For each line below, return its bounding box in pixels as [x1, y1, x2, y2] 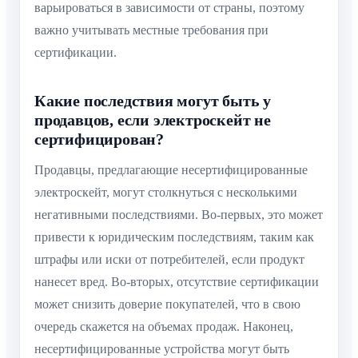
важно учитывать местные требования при [34, 23, 268, 38]
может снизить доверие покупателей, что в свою [34, 297, 300, 312]
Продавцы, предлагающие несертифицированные [34, 163, 308, 177]
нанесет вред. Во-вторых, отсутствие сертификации [34, 275, 319, 289]
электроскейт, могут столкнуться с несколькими [34, 185, 297, 200]
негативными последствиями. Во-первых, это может [34, 208, 323, 222]
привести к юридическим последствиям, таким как [34, 230, 314, 245]
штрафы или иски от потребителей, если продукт [34, 253, 304, 267]
